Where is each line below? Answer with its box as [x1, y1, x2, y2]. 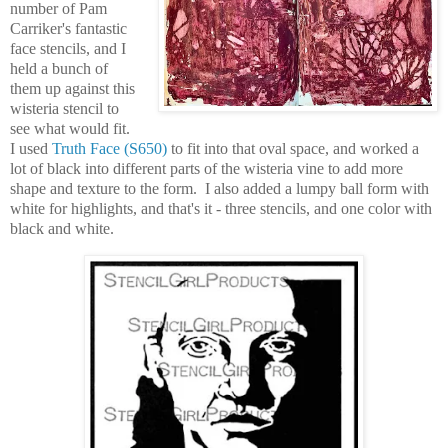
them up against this [10, 79, 135, 97]
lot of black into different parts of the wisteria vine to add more [10, 159, 403, 177]
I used [10, 139, 48, 157]
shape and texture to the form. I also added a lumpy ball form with [10, 179, 429, 197]
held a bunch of [10, 59, 108, 77]
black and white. [10, 219, 114, 237]
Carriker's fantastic [10, 19, 127, 37]
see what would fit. [10, 119, 134, 137]
